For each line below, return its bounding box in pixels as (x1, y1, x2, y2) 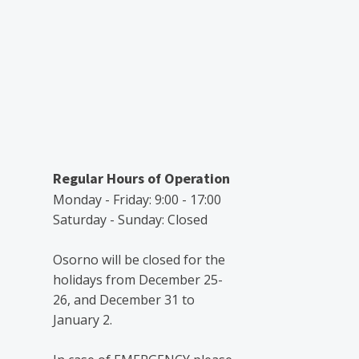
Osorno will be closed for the (53, 250, 225, 268)
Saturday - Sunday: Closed (53, 210, 208, 228)
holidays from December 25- (53, 270, 223, 288)
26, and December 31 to (53, 290, 195, 309)
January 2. (53, 310, 112, 329)
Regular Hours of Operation (53, 168, 230, 188)
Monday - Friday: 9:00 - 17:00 (53, 190, 221, 208)
